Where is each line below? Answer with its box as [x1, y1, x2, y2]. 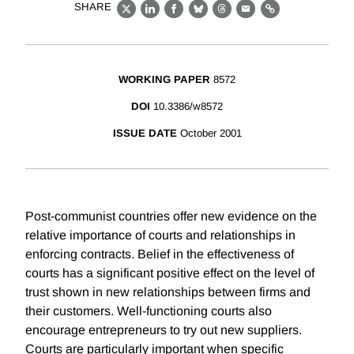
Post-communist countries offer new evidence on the [25, 209, 317, 224]
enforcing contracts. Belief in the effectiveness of [25, 247, 294, 262]
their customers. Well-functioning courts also [25, 304, 272, 318]
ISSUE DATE [112, 127, 177, 140]
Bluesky [198, 10, 247, 24]
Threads [221, 10, 272, 24]
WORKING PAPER [119, 73, 210, 86]
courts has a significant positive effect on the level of [25, 266, 314, 281]
